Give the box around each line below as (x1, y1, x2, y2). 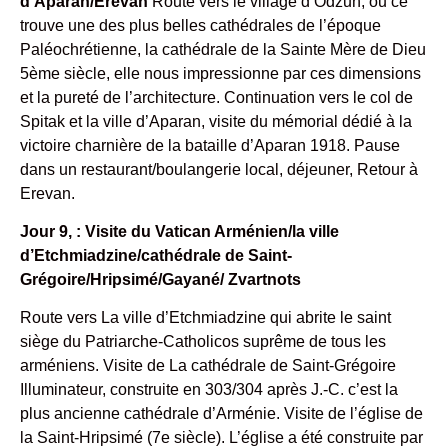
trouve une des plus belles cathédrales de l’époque (20, 16, 381, 34)
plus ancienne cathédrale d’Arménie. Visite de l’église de (20, 405, 423, 423)
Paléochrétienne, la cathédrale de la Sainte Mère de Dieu (20, 40, 426, 58)
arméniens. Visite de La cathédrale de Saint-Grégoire (20, 357, 396, 375)
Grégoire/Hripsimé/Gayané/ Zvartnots (20, 270, 301, 288)
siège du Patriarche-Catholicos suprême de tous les (20, 333, 386, 351)
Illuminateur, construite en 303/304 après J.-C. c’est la (20, 381, 398, 399)
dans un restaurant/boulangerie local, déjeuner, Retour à (20, 160, 418, 178)
